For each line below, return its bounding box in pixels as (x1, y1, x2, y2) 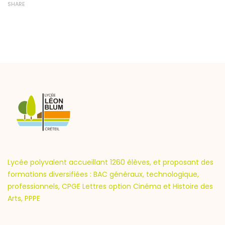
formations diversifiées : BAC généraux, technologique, (8, 169, 199, 179)
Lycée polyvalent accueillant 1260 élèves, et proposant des (8, 157, 213, 167)
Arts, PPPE (8, 193, 40, 203)
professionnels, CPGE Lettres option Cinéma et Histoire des (8, 181, 213, 191)
